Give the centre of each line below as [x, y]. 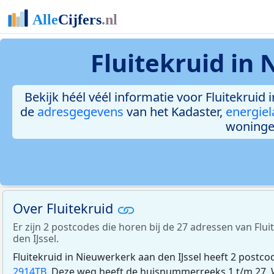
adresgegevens [80, 112]
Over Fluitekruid [65, 208]
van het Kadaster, [174, 112]
